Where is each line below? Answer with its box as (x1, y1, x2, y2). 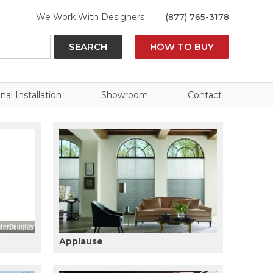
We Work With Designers (36, 12, 144, 23)
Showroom (101, 89, 148, 101)
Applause (59, 235, 104, 247)
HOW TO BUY (150, 41, 214, 53)
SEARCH (69, 41, 107, 53)
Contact (188, 89, 222, 101)
